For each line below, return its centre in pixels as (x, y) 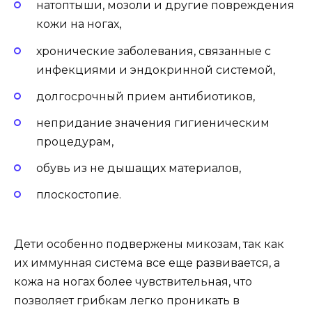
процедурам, (75, 142)
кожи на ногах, (79, 24)
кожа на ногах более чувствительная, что (133, 281)
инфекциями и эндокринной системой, (156, 70)
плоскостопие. (79, 195)
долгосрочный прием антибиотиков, (146, 96)
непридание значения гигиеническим (153, 123)
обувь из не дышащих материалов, (139, 169)
